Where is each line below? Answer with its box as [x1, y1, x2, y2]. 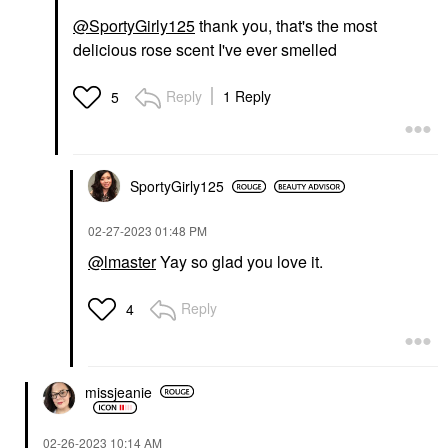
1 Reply [223, 86, 271, 106]
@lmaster [88, 250, 156, 273]
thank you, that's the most [195, 14, 377, 37]
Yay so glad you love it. [156, 250, 323, 273]
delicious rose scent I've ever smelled [73, 38, 337, 61]
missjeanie [85, 381, 152, 402]
